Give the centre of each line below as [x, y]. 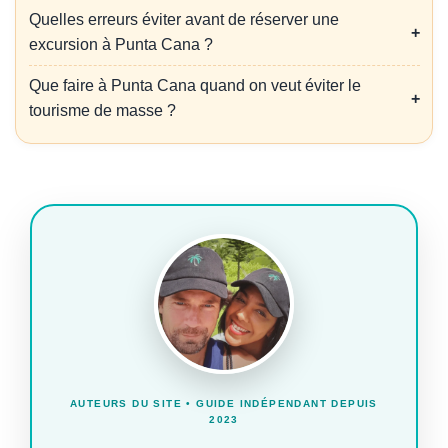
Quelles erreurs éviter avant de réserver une [183, 20]
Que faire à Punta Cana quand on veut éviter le [194, 86]
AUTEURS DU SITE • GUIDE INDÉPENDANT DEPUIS [224, 404]
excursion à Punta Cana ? [120, 45]
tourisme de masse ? [102, 111]
